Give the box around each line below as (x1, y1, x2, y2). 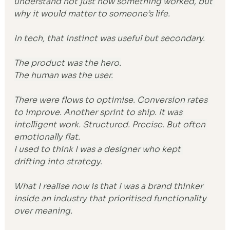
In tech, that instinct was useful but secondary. (14, 32, 205, 44)
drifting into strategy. (14, 156, 103, 167)
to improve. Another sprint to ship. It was (14, 106, 185, 118)
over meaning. (14, 205, 73, 216)
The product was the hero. (14, 57, 122, 68)
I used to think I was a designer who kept (14, 143, 183, 155)
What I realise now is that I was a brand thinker (14, 180, 205, 191)
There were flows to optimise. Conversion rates (14, 94, 210, 105)
